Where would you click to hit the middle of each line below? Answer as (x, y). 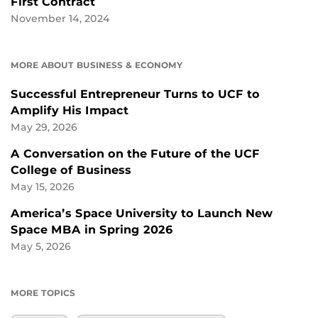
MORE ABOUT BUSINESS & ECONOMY (97, 65)
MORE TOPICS (43, 293)
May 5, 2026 (41, 247)
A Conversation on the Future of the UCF (135, 154)
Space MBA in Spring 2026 (92, 230)
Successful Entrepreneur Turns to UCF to (135, 94)
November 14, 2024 (60, 19)
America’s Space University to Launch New (142, 214)
